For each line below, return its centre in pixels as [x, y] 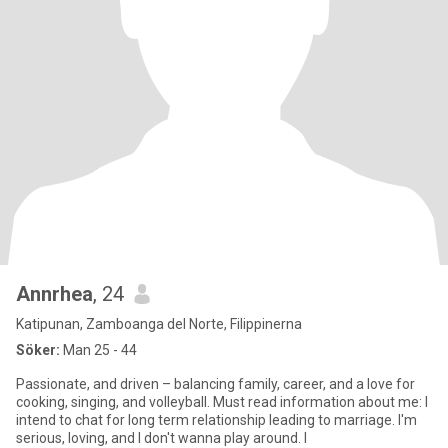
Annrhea [54, 294]
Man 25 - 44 [98, 350]
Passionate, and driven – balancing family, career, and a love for [215, 384]
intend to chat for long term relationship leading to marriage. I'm [216, 420]
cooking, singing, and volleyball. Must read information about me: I [222, 402]
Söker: [38, 350]
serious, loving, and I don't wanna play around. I [161, 438]
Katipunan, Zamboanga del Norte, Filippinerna [159, 324]
